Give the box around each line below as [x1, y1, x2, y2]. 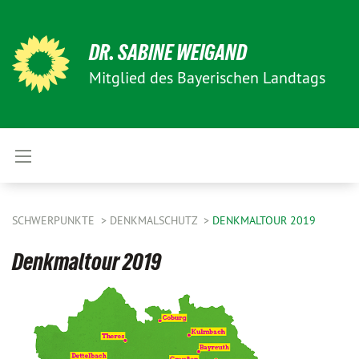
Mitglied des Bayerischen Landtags [89, 67, 325, 87]
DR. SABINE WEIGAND [89, 40, 247, 65]
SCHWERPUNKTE [12, 213, 98, 228]
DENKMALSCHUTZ [110, 213, 200, 228]
